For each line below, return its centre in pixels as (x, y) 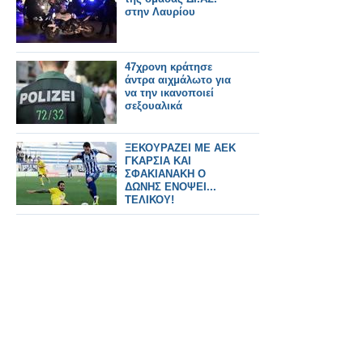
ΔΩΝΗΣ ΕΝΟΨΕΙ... (171, 187)
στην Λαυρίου (160, 12)
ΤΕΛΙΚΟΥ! (149, 200)
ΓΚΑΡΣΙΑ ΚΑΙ (158, 161)
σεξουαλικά (154, 106)
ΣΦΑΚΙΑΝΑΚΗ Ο (165, 174)
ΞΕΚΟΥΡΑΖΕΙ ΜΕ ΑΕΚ (180, 148)
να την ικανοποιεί (169, 93)
